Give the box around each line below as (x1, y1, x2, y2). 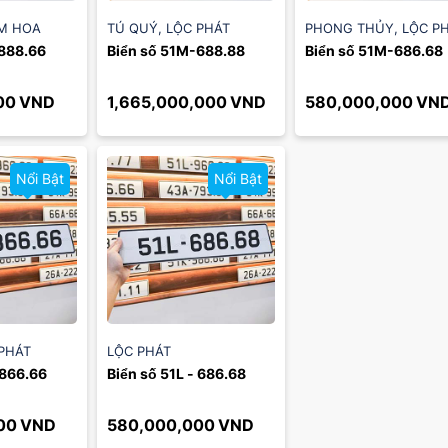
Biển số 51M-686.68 (305, 41, 444, 59)
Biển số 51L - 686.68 (106, 365, 246, 383)
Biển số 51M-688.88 (106, 41, 245, 59)
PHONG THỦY (305, 19, 395, 36)
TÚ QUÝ (106, 19, 158, 36)
